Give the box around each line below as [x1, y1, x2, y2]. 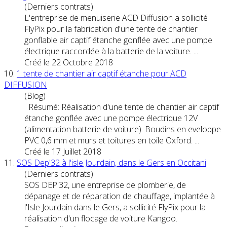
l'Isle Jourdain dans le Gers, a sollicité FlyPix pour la [24, 201, 206, 213]
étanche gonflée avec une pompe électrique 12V [24, 112, 198, 124]
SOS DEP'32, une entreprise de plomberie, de [24, 179, 186, 191]
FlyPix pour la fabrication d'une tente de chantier [24, 23, 198, 34]
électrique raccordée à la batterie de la [24, 45, 165, 57]
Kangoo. [145, 212, 177, 224]
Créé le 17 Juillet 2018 [24, 145, 101, 157]
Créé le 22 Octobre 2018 [24, 56, 113, 68]
